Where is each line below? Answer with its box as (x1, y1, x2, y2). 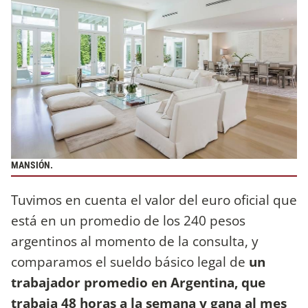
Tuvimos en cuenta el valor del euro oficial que (11, 190, 297, 210)
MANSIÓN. (11, 159, 53, 171)
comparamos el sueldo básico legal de (11, 252, 249, 272)
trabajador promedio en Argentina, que (11, 273, 265, 292)
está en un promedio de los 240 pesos (11, 211, 245, 230)
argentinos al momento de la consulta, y (11, 232, 258, 251)
